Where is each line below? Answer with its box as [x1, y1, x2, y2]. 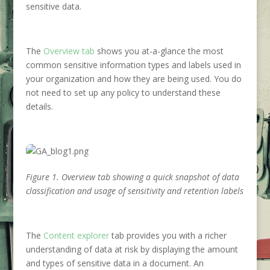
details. [25, 101, 53, 112]
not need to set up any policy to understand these [25, 87, 221, 98]
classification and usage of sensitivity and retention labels [25, 185, 243, 196]
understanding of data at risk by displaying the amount [25, 243, 238, 255]
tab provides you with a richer [108, 230, 227, 241]
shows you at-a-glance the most [94, 45, 224, 57]
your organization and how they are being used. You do [25, 73, 242, 84]
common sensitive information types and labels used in [25, 59, 241, 71]
